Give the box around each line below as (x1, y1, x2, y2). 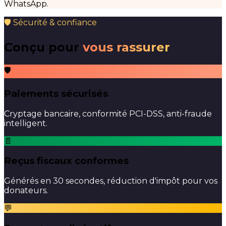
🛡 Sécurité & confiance (4, 17, 97, 27)
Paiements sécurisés (4, 88, 108, 100)
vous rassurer (83, 40, 170, 55)
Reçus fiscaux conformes (4, 155, 129, 167)
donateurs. (4, 186, 48, 196)
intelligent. (4, 118, 47, 128)
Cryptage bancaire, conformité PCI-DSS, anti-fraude (4, 108, 212, 119)
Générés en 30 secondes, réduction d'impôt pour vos (4, 176, 217, 186)
